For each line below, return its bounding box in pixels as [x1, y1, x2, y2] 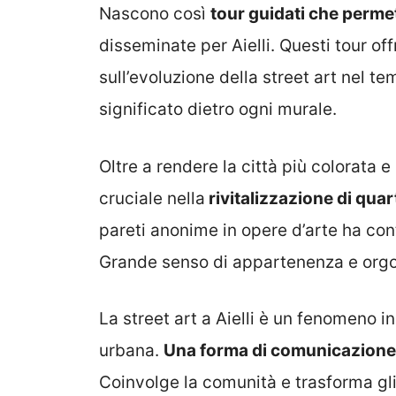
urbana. [99, 340, 164, 362]
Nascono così [99, 4, 210, 25]
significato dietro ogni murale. [99, 99, 337, 120]
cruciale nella [99, 187, 205, 209]
